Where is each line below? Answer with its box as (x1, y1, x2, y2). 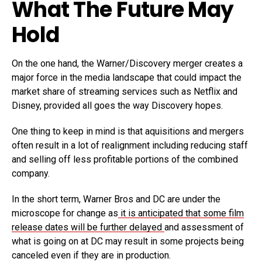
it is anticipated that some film (118, 208, 244, 219)
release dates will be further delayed (12, 222, 164, 233)
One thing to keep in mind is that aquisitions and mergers (12, 126, 244, 137)
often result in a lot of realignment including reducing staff (12, 140, 248, 151)
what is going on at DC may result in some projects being (12, 236, 244, 247)
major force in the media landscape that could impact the (12, 72, 242, 83)
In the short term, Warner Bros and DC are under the (12, 194, 220, 205)
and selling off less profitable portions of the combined (12, 154, 238, 165)
